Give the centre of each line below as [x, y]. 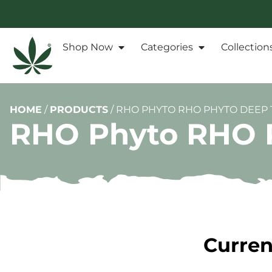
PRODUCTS [79, 110]
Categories [167, 47]
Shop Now [88, 47]
